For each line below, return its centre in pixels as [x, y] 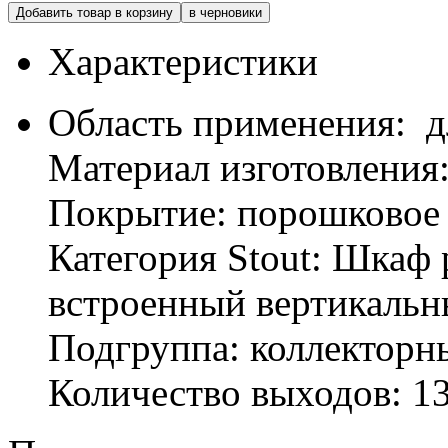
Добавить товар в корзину [94, 12]
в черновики [225, 12]
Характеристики [183, 61]
